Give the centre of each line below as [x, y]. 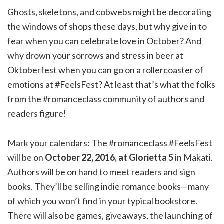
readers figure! [37, 114]
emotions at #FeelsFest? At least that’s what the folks [111, 85]
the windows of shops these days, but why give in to [107, 27]
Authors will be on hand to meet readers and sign [101, 172]
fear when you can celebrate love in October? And [104, 41]
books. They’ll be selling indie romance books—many [108, 187]
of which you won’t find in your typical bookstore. [102, 201]
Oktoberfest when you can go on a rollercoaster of [105, 70]
